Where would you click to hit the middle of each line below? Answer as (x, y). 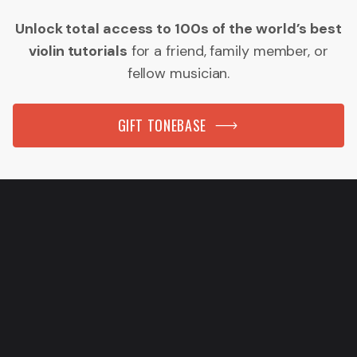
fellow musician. (178, 74)
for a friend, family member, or (228, 51)
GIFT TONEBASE (162, 126)
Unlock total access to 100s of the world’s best (178, 29)
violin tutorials (78, 51)
